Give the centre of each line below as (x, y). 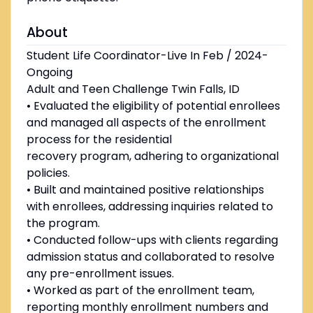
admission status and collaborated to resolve (150, 257)
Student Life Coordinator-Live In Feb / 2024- (147, 56)
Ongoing (49, 73)
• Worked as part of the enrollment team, (140, 291)
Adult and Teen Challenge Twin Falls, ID (133, 89)
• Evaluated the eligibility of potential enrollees (153, 106)
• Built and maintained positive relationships (145, 190)
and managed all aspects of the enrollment (146, 123)
